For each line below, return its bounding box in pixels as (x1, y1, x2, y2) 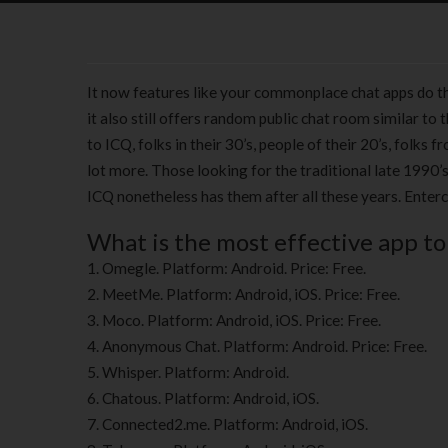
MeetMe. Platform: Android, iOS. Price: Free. (102, 285, 400, 303)
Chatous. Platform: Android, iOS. (102, 389, 319, 407)
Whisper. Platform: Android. (102, 363, 289, 381)
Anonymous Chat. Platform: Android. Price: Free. (102, 337, 427, 355)
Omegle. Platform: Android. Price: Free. (102, 259, 366, 277)
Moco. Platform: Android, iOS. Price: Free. (102, 311, 381, 329)
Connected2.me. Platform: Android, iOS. (102, 415, 368, 433)
